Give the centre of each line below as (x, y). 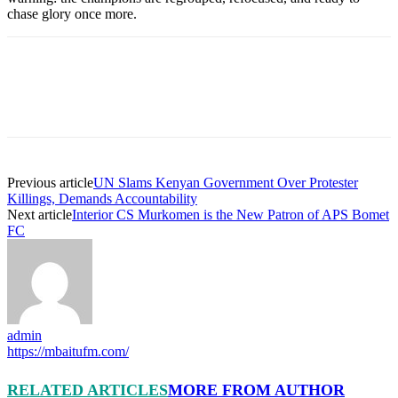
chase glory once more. (72, 13)
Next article (40, 214)
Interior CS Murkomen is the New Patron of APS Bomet (231, 214)
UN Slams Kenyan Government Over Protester (226, 182)
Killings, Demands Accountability (102, 198)
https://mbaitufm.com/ (68, 351)
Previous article (50, 182)
